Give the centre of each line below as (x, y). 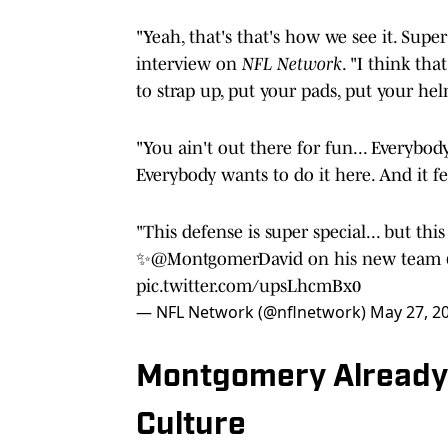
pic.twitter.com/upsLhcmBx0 (248, 285)
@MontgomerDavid (227, 258)
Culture (191, 425)
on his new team (374, 258)
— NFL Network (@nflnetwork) (253, 311)
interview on (189, 63)
